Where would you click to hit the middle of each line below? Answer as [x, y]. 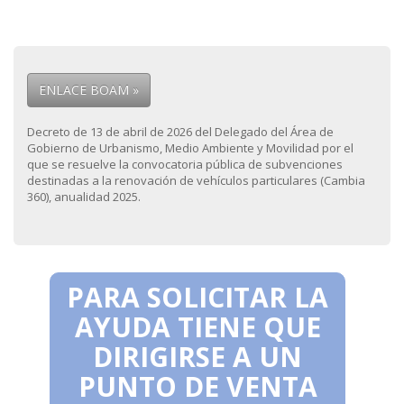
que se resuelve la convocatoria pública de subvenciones [185, 164]
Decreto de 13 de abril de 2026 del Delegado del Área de [180, 131]
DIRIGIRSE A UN [197, 356]
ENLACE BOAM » [89, 89]
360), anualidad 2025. [84, 196]
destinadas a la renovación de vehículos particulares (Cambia [196, 180]
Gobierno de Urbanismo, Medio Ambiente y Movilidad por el [190, 147]
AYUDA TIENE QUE [197, 326]
